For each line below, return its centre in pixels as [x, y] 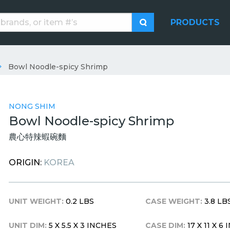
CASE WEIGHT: [174, 202]
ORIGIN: [26, 163]
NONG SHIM [32, 107]
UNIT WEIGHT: [36, 202]
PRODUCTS [195, 22]
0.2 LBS [79, 202]
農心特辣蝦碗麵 [37, 137]
